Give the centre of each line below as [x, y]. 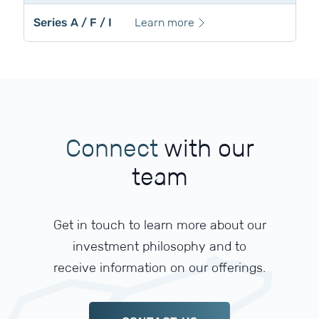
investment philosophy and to [159, 247]
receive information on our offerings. [159, 268]
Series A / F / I [72, 22]
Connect [112, 149]
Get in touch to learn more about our [159, 225]
